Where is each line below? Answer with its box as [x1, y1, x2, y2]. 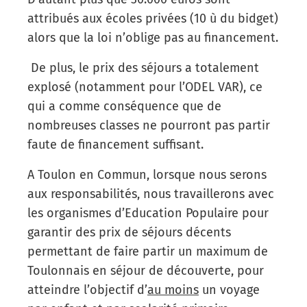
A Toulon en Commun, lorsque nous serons [27, 167, 267, 182]
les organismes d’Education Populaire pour [27, 205, 269, 221]
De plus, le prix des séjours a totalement [27, 60, 259, 75]
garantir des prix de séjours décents [27, 224, 231, 240]
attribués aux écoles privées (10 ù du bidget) [27, 10, 278, 26]
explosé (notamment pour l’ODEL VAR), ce [27, 79, 262, 95]
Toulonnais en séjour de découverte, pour [27, 262, 264, 278]
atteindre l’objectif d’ [27, 282, 147, 297]
